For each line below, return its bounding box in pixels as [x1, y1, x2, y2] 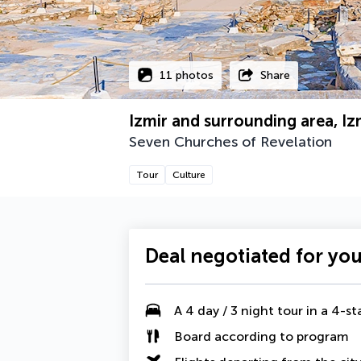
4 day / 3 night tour [185, 302, 303, 318]
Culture [172, 169, 205, 180]
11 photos [160, 68, 214, 82]
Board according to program [174, 328, 349, 344]
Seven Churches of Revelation [129, 133, 332, 151]
